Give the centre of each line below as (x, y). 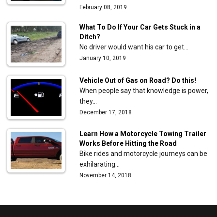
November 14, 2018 (106, 175)
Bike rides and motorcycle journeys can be (144, 154)
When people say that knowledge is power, (144, 91)
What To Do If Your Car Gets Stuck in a (140, 27)
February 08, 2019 (103, 7)
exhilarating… (100, 164)
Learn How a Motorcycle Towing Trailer (143, 134)
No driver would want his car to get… (134, 47)
